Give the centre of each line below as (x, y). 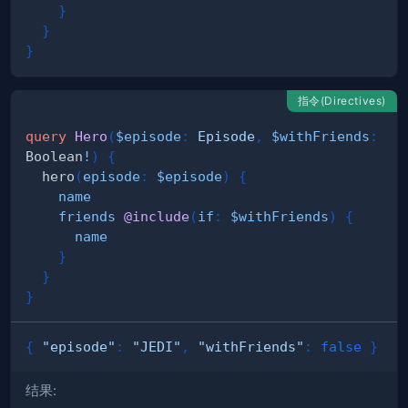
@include (157, 217)
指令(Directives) (342, 101)
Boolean (54, 157)
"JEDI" (157, 347)
